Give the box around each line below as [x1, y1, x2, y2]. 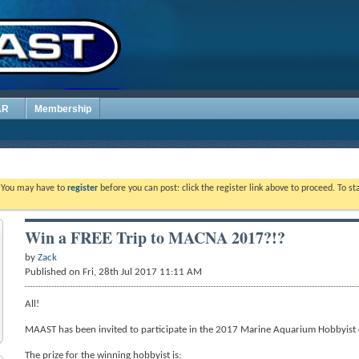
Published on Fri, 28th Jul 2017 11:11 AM [25, 266, 203, 277]
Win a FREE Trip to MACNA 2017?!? [25, 225, 286, 249]
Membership [34, 103, 91, 115]
